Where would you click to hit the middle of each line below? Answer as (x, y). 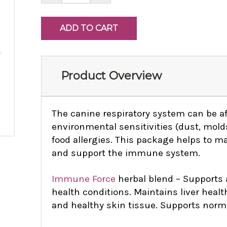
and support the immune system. (126, 153)
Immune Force (85, 179)
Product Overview (111, 75)
